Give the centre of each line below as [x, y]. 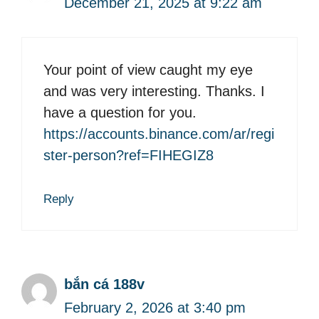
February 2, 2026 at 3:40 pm [155, 308]
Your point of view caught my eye [148, 70]
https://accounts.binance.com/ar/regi [159, 134]
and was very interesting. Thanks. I [154, 91]
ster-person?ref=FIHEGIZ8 [129, 156]
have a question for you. [120, 113]
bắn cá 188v [104, 284]
